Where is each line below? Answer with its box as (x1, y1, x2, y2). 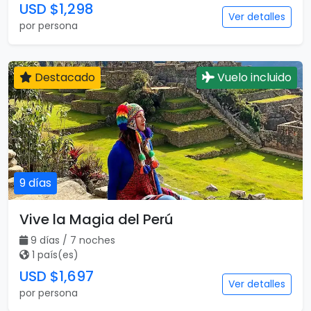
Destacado (32, 69, 95, 85)
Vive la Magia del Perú (19, 210, 174, 229)
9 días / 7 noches (31, 233, 115, 247)
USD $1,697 (19, 267, 94, 286)
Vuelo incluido (215, 69, 292, 85)
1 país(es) (32, 248, 78, 262)
